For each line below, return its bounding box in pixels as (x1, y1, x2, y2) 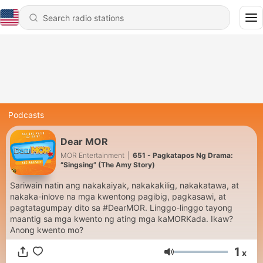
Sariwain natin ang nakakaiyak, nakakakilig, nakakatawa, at (10, 180, 239, 190)
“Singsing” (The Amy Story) (60, 160, 155, 169)
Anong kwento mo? (10, 225, 83, 235)
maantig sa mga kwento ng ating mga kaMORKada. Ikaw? (10, 214, 211, 224)
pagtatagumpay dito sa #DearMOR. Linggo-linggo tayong (10, 203, 232, 213)
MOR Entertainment (60, 150, 124, 160)
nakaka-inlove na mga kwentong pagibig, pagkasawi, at (10, 191, 226, 201)
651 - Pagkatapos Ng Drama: (133, 150, 233, 160)
